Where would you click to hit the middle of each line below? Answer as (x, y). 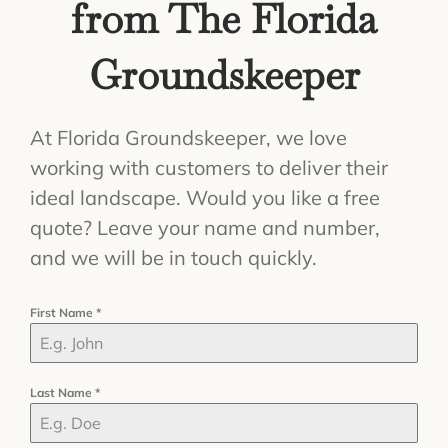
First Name (63, 313)
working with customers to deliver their (209, 168)
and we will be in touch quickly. (173, 258)
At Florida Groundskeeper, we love (188, 138)
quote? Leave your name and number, (205, 228)
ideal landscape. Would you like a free (205, 198)
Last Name (62, 393)
